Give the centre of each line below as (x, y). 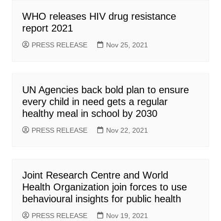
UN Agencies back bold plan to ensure (105, 90)
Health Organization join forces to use (104, 187)
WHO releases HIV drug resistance (99, 16)
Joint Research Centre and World (95, 175)
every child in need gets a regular (95, 102)
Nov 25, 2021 (127, 45)
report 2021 (47, 28)
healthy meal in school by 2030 (90, 113)
